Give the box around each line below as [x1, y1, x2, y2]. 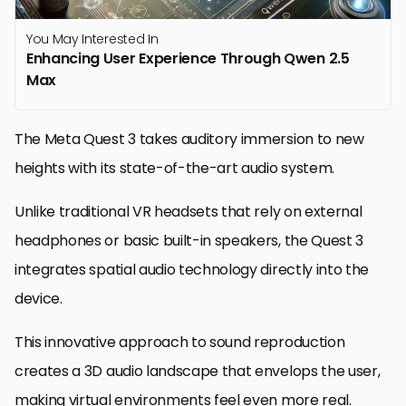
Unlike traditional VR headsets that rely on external [14, 201, 362, 223]
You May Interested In [26, 30, 159, 49]
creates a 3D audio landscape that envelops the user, [14, 361, 381, 382]
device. [14, 288, 63, 310]
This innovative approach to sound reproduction [14, 332, 345, 353]
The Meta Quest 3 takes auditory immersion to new [14, 129, 364, 150]
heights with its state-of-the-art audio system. [14, 158, 334, 179]
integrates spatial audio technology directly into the [14, 259, 370, 281]
